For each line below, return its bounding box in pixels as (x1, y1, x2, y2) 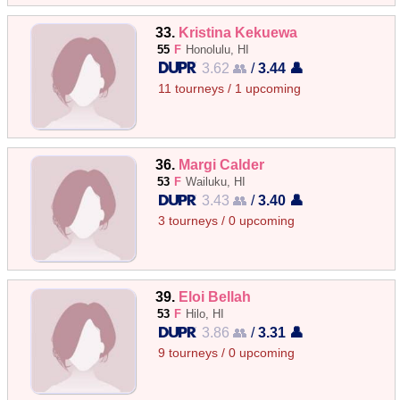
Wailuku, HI (186, 174, 246, 188)
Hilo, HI (186, 307, 225, 321)
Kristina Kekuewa (179, 23, 298, 40)
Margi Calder (179, 155, 265, 172)
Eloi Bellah (179, 288, 252, 304)
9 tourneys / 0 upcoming (158, 346, 296, 360)
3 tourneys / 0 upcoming (158, 213, 296, 228)
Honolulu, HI (186, 42, 250, 56)
